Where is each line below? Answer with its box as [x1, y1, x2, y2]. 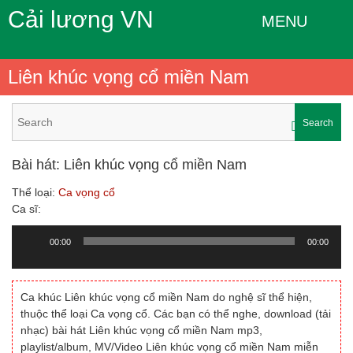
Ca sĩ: [12, 203, 41, 215]
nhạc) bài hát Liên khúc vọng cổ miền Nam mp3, [20, 324, 262, 336]
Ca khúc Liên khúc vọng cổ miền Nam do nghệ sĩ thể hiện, [20, 291, 312, 303]
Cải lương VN [8, 6, 154, 32]
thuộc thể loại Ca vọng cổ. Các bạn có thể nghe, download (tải [20, 307, 331, 320]
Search [303, 117, 333, 128]
